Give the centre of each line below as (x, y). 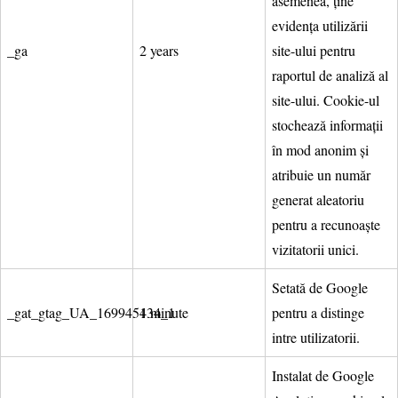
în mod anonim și (320, 149)
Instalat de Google (323, 375)
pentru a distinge (318, 312)
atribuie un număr (321, 174)
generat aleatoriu (318, 199)
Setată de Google (320, 287)
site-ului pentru (314, 50)
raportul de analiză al (330, 75)
